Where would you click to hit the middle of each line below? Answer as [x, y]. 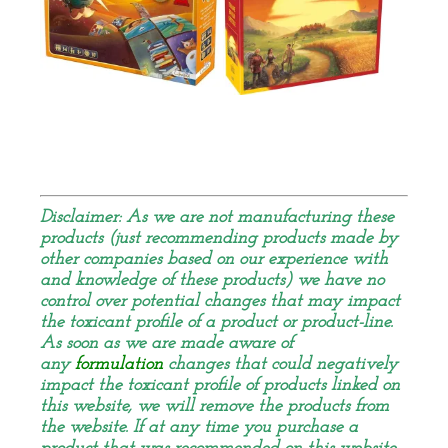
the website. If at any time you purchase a [199, 427]
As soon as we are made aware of [166, 343]
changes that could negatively [280, 364]
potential [165, 301]
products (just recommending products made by [219, 238]
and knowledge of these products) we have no [212, 280]
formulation [119, 364]
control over [85, 301]
